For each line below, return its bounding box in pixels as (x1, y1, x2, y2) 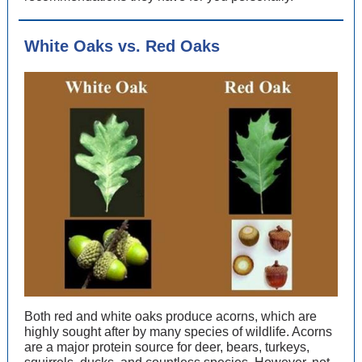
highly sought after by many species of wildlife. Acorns (24, 325, 332, 339)
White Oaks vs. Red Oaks (24, 37, 220, 55)
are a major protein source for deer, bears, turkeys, (24, 340, 309, 354)
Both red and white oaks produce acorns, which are (24, 309, 317, 323)
